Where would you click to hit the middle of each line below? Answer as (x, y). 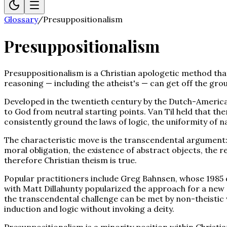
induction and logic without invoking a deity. (89, 209)
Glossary (21, 19)
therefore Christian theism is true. (70, 160)
